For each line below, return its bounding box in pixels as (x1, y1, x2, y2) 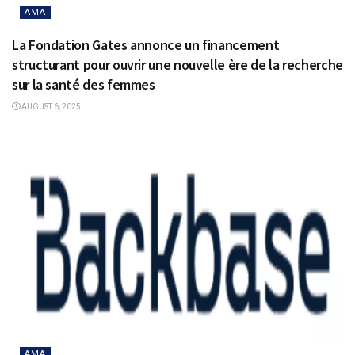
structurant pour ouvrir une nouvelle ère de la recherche (12, 55, 343, 74)
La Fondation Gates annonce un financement (12, 35, 280, 54)
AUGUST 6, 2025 (20, 101, 81, 111)
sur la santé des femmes (12, 74, 155, 94)
